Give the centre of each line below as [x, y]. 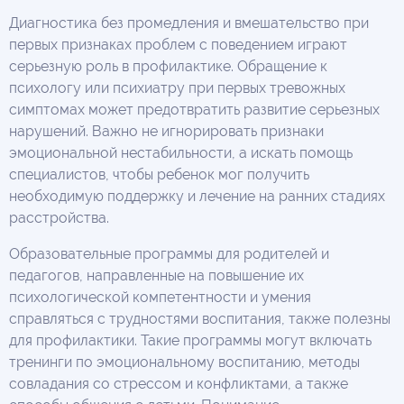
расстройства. [59, 218]
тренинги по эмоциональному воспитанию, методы [184, 363]
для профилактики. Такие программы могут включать [190, 341]
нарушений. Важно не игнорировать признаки [166, 132]
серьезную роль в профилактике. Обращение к [168, 67]
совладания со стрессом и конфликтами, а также [179, 384]
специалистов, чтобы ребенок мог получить [159, 175]
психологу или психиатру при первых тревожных [177, 88]
